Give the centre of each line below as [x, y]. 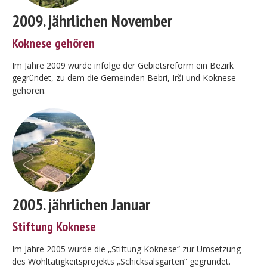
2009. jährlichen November [92, 21]
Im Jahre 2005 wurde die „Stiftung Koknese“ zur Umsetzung [126, 249]
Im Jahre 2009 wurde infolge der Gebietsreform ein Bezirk [123, 65]
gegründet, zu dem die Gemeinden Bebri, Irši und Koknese [124, 78]
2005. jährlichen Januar [81, 204]
